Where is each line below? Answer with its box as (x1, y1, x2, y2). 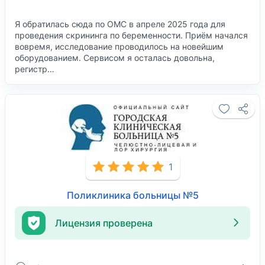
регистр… (15, 64, 54, 74)
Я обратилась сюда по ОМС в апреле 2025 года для (15, 19, 225, 29)
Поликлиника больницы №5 (66, 189, 199, 201)
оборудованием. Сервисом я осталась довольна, (15, 53, 215, 63)
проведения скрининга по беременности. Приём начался (15, 30, 248, 40)
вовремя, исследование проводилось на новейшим (15, 41, 224, 51)
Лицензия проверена (55, 216, 153, 229)
